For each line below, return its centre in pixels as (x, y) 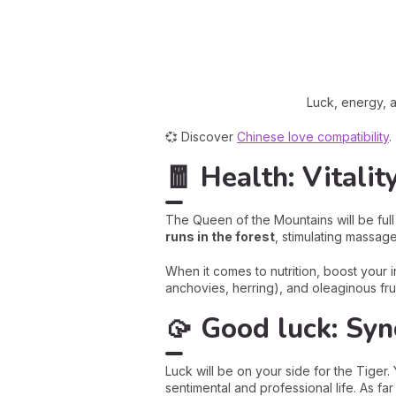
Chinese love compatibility (313, 137)
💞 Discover (201, 137)
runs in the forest (220, 236)
